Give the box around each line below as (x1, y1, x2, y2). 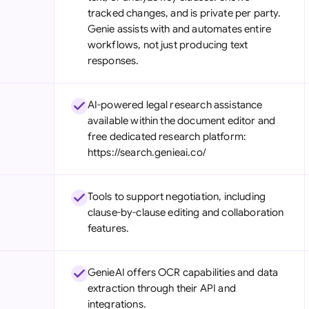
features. (87, 222, 130, 235)
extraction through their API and (87, 282, 236, 295)
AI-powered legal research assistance (87, 99, 263, 111)
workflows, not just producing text (87, 39, 248, 51)
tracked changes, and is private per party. (87, 7, 281, 19)
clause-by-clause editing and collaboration (87, 206, 284, 219)
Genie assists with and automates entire (87, 23, 271, 35)
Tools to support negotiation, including (87, 190, 266, 203)
